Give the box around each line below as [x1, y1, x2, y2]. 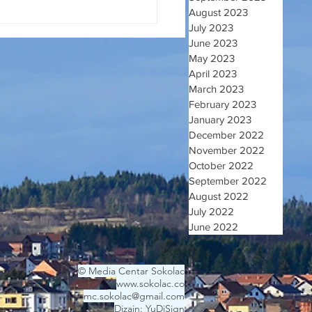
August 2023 [189, 6, 248, 18]
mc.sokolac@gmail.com [84, 290, 185, 302]
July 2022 [189, 205, 234, 217]
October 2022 [189, 159, 253, 171]
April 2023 [189, 68, 237, 79]
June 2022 [189, 221, 238, 233]
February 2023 [189, 98, 256, 110]
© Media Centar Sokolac [78, 265, 185, 277]
